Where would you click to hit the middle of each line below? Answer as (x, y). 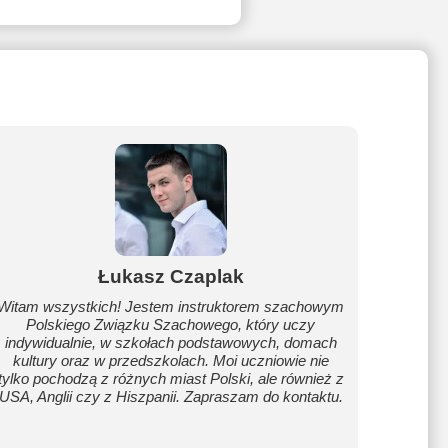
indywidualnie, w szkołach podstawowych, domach (170, 342)
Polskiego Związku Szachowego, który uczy (171, 324)
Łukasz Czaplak (170, 276)
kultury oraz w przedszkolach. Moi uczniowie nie (170, 360)
